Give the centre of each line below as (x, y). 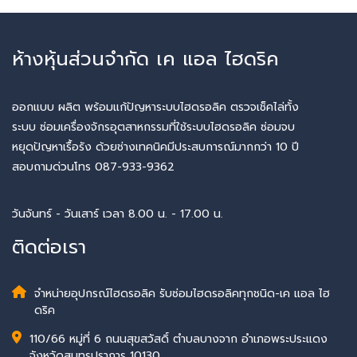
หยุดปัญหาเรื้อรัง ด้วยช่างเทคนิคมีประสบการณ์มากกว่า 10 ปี (155, 147)
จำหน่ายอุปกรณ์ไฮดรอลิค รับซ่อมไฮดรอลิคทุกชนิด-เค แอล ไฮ (182, 293)
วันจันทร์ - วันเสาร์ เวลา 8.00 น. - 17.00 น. (118, 214)
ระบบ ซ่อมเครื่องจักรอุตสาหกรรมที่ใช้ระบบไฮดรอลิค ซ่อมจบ (153, 127)
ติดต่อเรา (49, 247)
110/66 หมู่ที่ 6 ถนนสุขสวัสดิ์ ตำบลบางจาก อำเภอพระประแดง (178, 339)
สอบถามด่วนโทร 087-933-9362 (93, 167)
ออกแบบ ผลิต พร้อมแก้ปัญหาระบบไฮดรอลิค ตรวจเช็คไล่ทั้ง (155, 107)
